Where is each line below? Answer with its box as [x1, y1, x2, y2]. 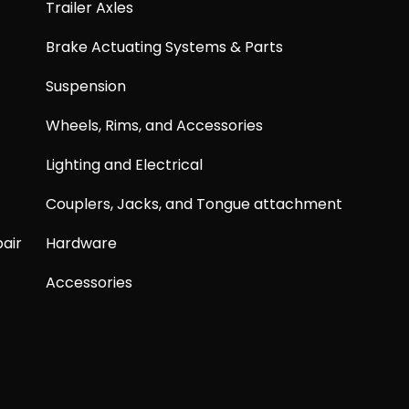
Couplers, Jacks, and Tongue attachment [46, 194, 343, 215]
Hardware [46, 233, 118, 255]
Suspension [46, 76, 127, 98]
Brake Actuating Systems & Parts [46, 37, 284, 58]
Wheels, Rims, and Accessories [46, 115, 264, 137]
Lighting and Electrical [46, 154, 204, 176]
